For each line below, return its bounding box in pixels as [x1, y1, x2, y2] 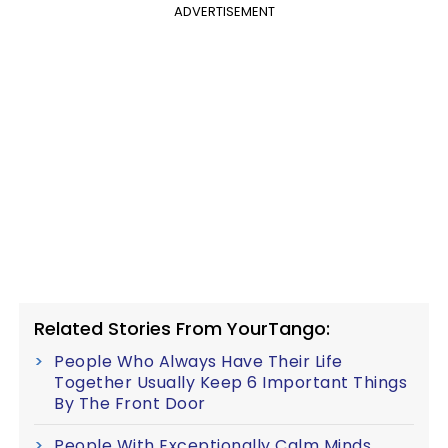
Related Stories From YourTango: [34, 315, 330, 341]
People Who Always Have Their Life [54, 349, 343, 373]
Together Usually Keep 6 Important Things [54, 370, 407, 394]
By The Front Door [54, 391, 206, 415]
